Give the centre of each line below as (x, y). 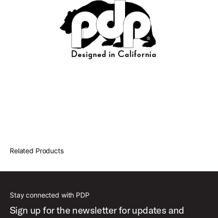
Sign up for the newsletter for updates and (97, 210)
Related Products (37, 151)
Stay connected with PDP (50, 195)
